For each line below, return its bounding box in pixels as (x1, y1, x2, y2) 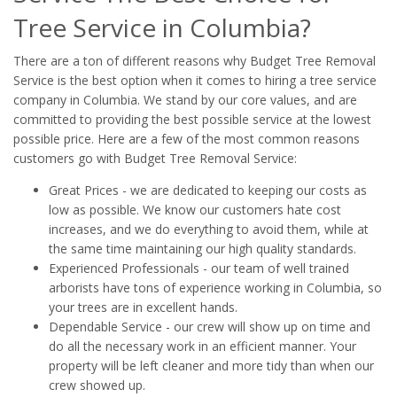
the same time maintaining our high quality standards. (49, 240, 356, 258)
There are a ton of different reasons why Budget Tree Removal (13, 52, 376, 70)
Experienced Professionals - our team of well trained (49, 260, 349, 277)
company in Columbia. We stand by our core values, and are (13, 91, 357, 109)
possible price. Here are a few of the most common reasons (13, 130, 360, 148)
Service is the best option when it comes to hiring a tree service (13, 72, 377, 90)
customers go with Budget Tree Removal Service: (13, 150, 297, 167)
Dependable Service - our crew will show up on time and (49, 318, 370, 336)
